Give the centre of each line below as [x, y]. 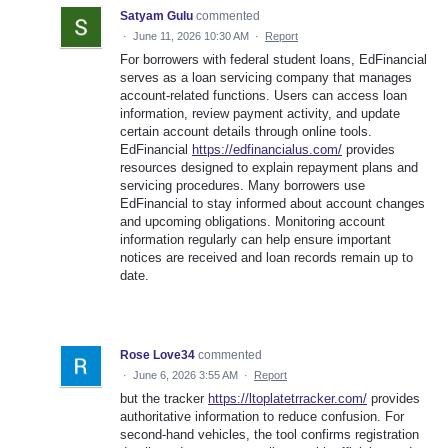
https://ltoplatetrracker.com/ [287, 399]
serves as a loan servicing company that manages [266, 78]
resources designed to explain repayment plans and [269, 168]
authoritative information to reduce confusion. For [262, 417]
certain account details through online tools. [246, 132]
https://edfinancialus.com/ [267, 150]
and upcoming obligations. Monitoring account [252, 222]
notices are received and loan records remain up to [266, 258]
